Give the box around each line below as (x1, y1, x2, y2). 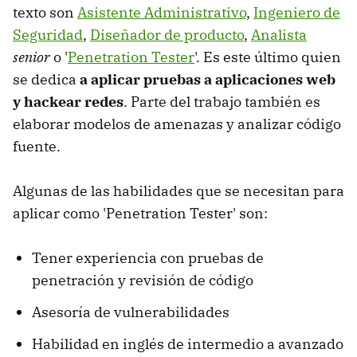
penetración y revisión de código (32, 271, 253, 290)
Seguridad (13, 25, 83, 45)
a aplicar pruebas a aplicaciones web (80, 70, 335, 89)
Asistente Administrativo (77, 3, 246, 22)
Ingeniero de (253, 3, 340, 22)
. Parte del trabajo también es (124, 92, 320, 112)
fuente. (13, 137, 61, 156)
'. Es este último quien (194, 48, 341, 67)
